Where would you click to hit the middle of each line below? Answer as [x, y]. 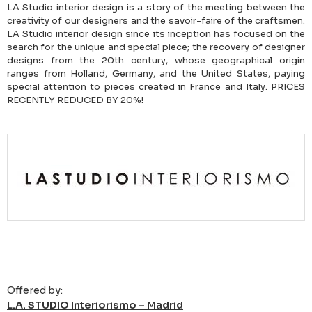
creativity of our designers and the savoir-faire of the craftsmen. [156, 21]
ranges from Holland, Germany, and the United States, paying [156, 74]
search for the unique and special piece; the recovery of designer [156, 47]
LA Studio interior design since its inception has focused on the [156, 34]
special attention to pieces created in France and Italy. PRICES [156, 87]
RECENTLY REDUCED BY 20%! [75, 100]
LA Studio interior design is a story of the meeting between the [156, 8]
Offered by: [35, 291]
